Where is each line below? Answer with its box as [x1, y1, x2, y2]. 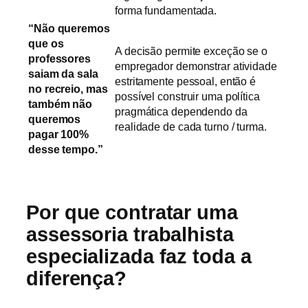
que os [28, 37, 64, 50]
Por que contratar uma [26, 201, 238, 224]
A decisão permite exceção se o [115, 45, 267, 58]
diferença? [26, 267, 126, 290]
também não [28, 98, 93, 111]
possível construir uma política [115, 90, 260, 103]
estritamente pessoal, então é [115, 75, 256, 88]
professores [28, 52, 91, 65]
